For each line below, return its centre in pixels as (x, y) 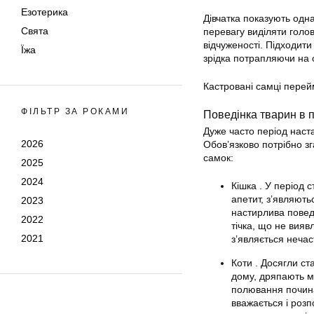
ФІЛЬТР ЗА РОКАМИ (75, 111)
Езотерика (45, 12)
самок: (218, 158)
